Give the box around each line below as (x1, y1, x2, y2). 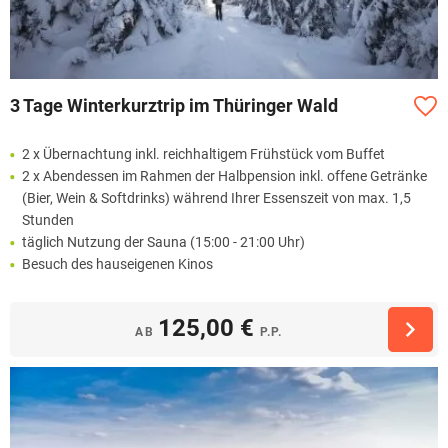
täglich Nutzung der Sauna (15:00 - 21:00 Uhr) (22, 234, 305, 251)
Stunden (22, 212, 74, 229)
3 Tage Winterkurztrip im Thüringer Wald (10, 95, 338, 117)
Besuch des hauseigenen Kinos (22, 256, 213, 273)
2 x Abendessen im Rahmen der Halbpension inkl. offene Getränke (22, 168, 427, 185)
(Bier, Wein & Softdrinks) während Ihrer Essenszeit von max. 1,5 (22, 190, 411, 207)
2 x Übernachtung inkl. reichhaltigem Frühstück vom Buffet (22, 146, 385, 163)
